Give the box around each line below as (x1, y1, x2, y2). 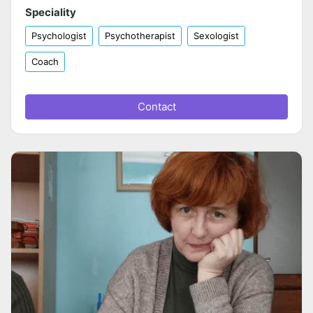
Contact (137, 100, 176, 114)
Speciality (25, 6, 76, 20)
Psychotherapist (105, 30, 175, 42)
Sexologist (194, 30, 239, 42)
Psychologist (31, 30, 87, 42)
